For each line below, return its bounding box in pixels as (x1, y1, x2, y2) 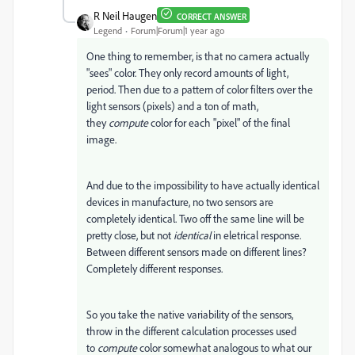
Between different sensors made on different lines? (86, 244, 307, 258)
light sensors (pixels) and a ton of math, (86, 98, 258, 113)
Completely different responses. (86, 261, 223, 275)
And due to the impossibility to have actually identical (86, 177, 319, 192)
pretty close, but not (86, 227, 174, 242)
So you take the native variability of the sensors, (86, 307, 293, 321)
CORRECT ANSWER (177, 11, 246, 23)
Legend (94, 24, 122, 36)
